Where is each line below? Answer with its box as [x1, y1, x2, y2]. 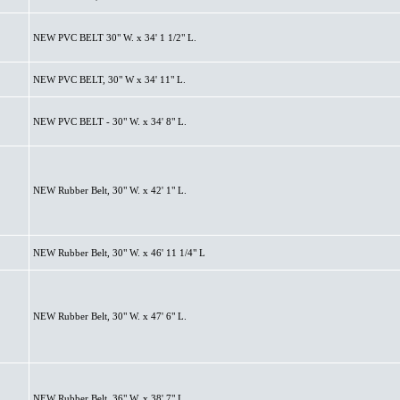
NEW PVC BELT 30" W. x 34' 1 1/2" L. [32, 32, 196, 43]
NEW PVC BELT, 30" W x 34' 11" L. [32, 74, 186, 85]
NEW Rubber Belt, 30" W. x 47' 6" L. [32, 311, 187, 321]
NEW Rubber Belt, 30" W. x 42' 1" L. [32, 185, 187, 196]
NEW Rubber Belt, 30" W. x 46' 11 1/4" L [32, 247, 205, 258]
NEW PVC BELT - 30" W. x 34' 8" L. [32, 116, 187, 127]
